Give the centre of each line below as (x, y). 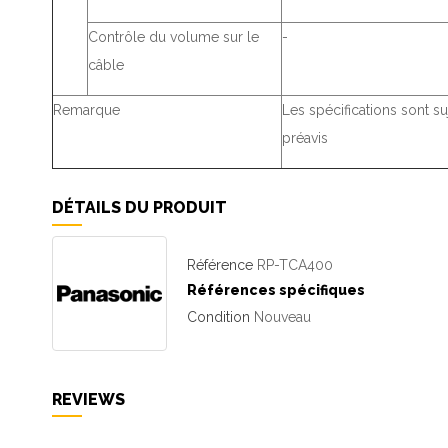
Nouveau (282, 316)
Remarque (86, 110)
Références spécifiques (276, 289)
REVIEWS (88, 399)
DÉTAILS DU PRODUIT (139, 208)
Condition (218, 316)
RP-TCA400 (295, 264)
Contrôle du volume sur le (173, 37)
